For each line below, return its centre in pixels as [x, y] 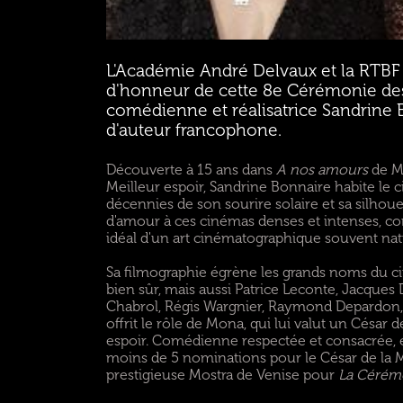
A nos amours [322, 170]
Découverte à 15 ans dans [191, 170]
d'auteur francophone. [193, 130]
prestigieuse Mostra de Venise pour [222, 375]
